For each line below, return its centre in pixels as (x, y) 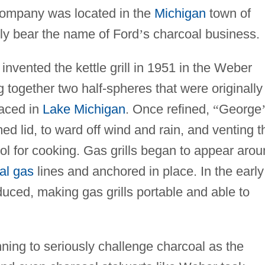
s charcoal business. (201, 34)
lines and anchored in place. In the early (148, 171)
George (240, 109)
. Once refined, (169, 109)
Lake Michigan (84, 109)
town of (228, 13)
